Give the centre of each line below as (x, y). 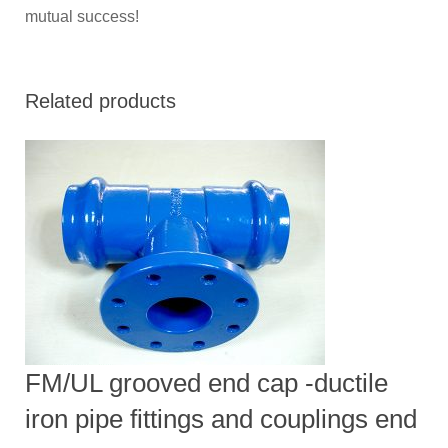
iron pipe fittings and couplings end (221, 418)
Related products (100, 100)
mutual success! (82, 16)
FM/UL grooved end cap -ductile (206, 382)
